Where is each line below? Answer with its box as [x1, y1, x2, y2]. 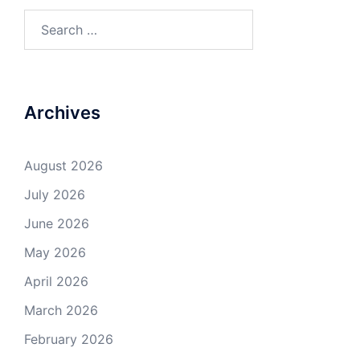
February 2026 [24, 331, 113, 348]
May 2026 [24, 244, 86, 261]
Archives [24, 102, 100, 124]
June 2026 [24, 215, 89, 232]
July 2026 [24, 186, 85, 203]
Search [23, 11, 65, 28]
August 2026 [24, 157, 103, 174]
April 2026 [24, 273, 88, 290]
